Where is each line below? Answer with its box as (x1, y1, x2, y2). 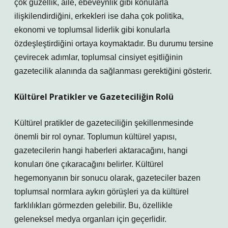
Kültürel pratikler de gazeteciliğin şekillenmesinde (14, 119, 193, 127)
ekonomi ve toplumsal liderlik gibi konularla (14, 25, 170, 34)
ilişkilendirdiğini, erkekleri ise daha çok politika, (14, 12, 184, 20)
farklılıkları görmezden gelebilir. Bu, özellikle (14, 201, 173, 210)
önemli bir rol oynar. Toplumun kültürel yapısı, (14, 132, 177, 141)
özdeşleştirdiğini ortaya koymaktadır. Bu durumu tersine (14, 39, 213, 48)
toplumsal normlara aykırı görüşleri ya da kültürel (14, 187, 189, 196)
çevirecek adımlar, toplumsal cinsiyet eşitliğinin (14, 53, 183, 62)
